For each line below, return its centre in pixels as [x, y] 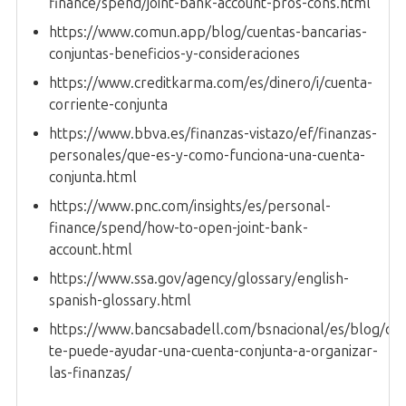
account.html [91, 249]
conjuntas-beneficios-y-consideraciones [174, 53]
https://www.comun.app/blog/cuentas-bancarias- [208, 32]
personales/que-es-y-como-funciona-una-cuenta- [207, 155]
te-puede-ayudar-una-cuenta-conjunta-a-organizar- [213, 351]
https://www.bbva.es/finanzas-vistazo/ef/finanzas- [213, 133]
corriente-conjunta [108, 104]
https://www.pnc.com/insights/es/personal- [190, 206]
